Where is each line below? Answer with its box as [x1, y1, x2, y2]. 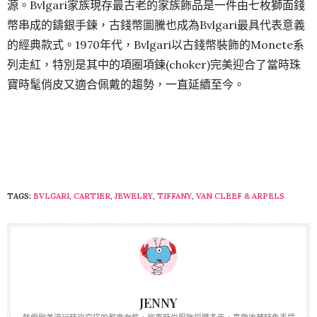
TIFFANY [157, 190, 192, 201]
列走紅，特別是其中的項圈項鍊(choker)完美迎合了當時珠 [7, 57, 301, 71]
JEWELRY [115, 190, 153, 201]
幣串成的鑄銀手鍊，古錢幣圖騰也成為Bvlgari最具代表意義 [7, 17, 305, 32]
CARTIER [74, 190, 110, 201]
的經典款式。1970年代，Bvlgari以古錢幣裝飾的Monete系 [7, 37, 304, 52]
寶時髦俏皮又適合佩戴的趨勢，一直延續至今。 [7, 76, 245, 91]
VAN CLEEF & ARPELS [196, 190, 284, 201]
